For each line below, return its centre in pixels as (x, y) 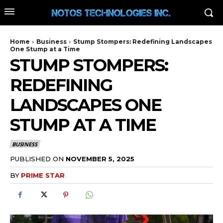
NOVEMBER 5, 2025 (100, 159)
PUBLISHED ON (37, 159)
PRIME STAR (43, 175)
